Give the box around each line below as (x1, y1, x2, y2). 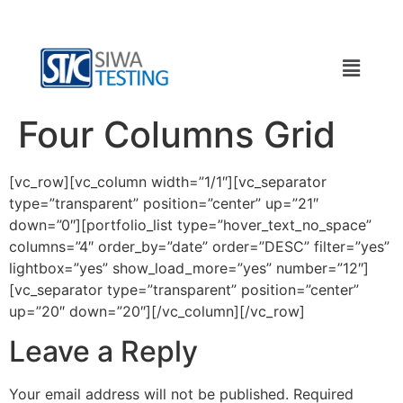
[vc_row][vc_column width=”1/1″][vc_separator (9, 173, 327, 191)
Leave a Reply (9, 334, 198, 370)
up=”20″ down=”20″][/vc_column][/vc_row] (9, 302, 305, 320)
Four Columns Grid (18, 112, 336, 157)
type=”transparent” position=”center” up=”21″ (9, 194, 318, 212)
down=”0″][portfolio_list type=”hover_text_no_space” (9, 216, 372, 234)
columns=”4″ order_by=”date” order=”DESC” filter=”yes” (9, 237, 390, 255)
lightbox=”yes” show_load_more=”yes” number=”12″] (9, 259, 369, 277)
